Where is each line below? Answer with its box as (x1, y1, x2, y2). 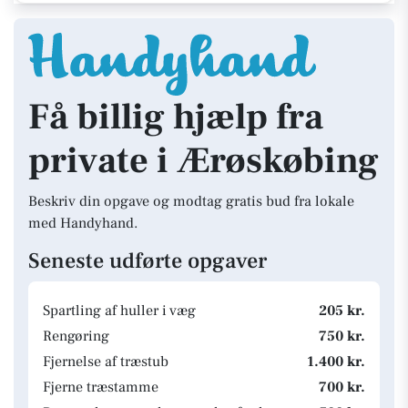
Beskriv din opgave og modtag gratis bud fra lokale (28, 192, 354, 210)
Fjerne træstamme (43, 378, 158, 396)
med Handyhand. (28, 214, 138, 232)
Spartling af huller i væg (43, 301, 196, 320)
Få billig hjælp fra (28, 94, 323, 140)
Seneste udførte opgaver (28, 247, 267, 275)
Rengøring (43, 327, 109, 345)
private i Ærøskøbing (28, 138, 379, 184)
